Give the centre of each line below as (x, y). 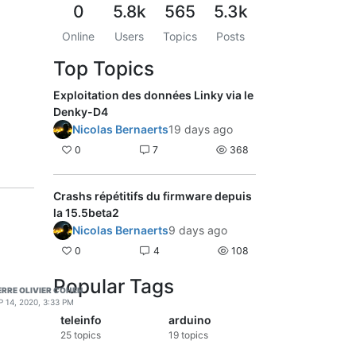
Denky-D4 (81, 111)
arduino (190, 320)
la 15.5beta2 (86, 212)
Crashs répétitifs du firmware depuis (153, 195)
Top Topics (104, 68)
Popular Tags (114, 286)
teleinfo (81, 320)
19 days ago (201, 129)
